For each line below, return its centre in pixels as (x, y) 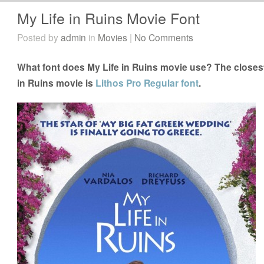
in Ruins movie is (57, 82)
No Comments (164, 37)
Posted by (39, 37)
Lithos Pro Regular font (147, 82)
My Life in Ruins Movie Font (109, 17)
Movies (113, 37)
